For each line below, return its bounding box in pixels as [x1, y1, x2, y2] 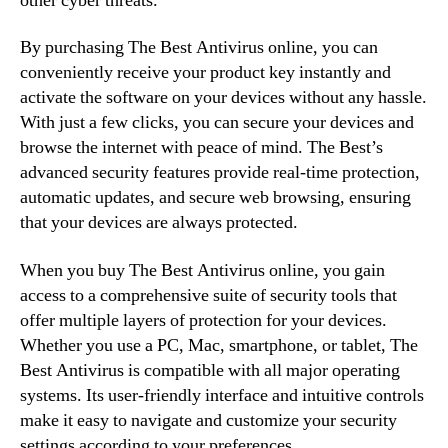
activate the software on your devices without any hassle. [20, 86, 427, 109]
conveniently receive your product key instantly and [20, 61, 391, 84]
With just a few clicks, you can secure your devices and [20, 111, 414, 134]
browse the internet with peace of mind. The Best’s [20, 136, 383, 159]
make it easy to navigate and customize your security [20, 408, 397, 432]
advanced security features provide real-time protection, [20, 161, 420, 184]
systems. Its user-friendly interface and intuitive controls [20, 383, 424, 407]
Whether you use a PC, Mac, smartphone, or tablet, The [20, 333, 418, 357]
